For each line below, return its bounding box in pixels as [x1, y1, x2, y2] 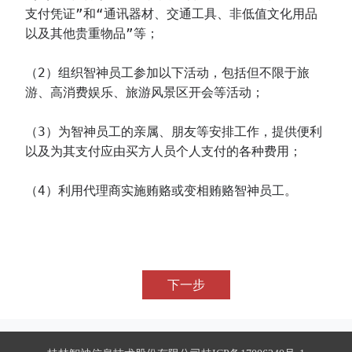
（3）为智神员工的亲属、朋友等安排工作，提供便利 [25, 124, 322, 139]
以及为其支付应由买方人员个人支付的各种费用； [25, 144, 302, 159]
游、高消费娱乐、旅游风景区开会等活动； [25, 85, 264, 100]
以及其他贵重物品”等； [25, 26, 159, 41]
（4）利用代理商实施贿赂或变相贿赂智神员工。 [25, 183, 297, 198]
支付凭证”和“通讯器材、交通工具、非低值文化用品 [25, 6, 317, 21]
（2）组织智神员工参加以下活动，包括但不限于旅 [25, 65, 310, 80]
